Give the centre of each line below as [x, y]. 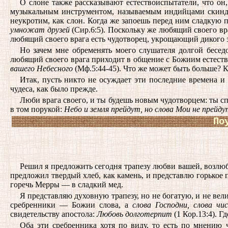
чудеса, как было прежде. [54, 89]
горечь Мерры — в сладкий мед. [67, 184]
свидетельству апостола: [53, 214]
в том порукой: [37, 109]
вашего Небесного [41, 68]
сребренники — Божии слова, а [72, 205]
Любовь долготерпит [134, 214]
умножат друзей [40, 30]
